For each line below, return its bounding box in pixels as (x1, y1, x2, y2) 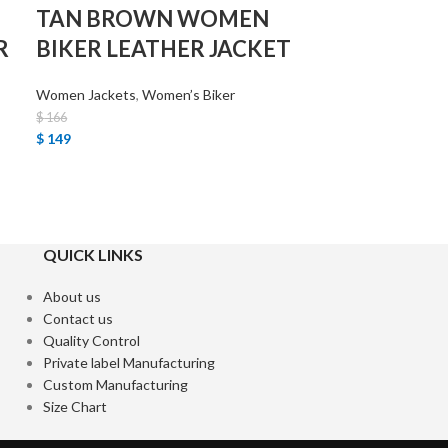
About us (42, 288, 101, 305)
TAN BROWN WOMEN (36, 5, 270, 32)
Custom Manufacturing (42, 376, 188, 393)
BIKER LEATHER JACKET (36, 35, 292, 62)
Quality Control (42, 332, 140, 349)
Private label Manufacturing (42, 354, 215, 371)
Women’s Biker (142, 86, 236, 103)
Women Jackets (36, 86, 137, 103)
